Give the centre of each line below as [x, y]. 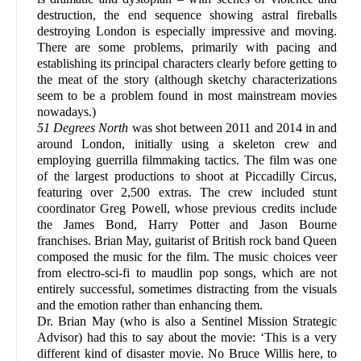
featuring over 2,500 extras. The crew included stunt [187, 193]
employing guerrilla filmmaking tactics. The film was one [187, 160]
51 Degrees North [83, 128]
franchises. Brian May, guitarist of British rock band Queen [187, 241]
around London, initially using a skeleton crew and [187, 144]
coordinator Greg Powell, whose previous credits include [187, 209]
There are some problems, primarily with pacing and [187, 48]
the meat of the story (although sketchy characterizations [187, 80]
